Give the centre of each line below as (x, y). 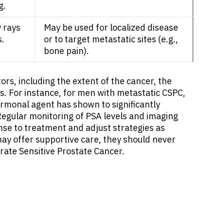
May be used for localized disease (111, 27)
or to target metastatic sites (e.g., (111, 39)
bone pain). (66, 51)
